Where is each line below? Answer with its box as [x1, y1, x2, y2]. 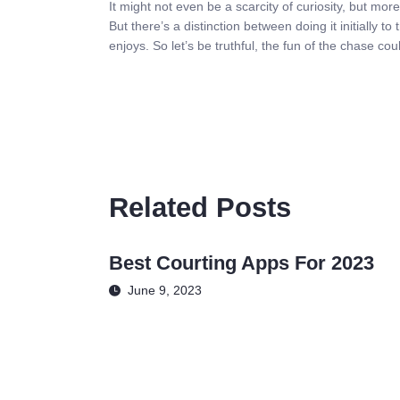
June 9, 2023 [127, 283, 202, 298]
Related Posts [109, 192, 291, 223]
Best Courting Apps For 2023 [109, 252, 374, 275]
